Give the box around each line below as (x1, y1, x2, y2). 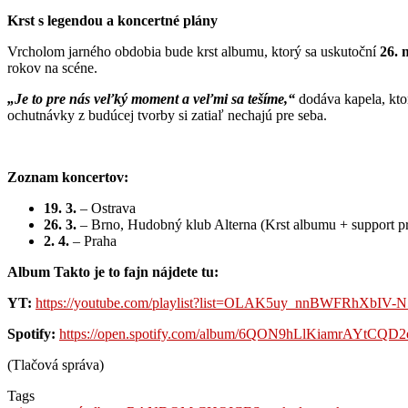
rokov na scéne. (7, 59, 97, 76)
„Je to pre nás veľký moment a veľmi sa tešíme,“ (7, 90, 295, 107)
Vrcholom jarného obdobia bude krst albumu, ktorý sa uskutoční (7, 43, 380, 59)
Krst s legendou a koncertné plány (7, 12, 218, 28)
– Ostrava (76, 199, 136, 216)
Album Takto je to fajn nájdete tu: (7, 263, 219, 280)
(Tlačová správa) (7, 356, 104, 372)
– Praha (69, 232, 117, 249)
